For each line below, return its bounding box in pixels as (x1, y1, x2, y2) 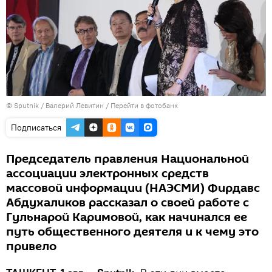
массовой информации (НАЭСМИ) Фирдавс (6, 179, 260, 197)
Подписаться (11, 121, 61, 133)
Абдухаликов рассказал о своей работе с (6, 194, 249, 211)
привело (6, 237, 56, 255)
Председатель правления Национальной (6, 150, 249, 168)
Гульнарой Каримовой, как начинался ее (6, 208, 247, 226)
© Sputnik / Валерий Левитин (6, 100, 104, 110)
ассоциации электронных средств (6, 165, 209, 182)
